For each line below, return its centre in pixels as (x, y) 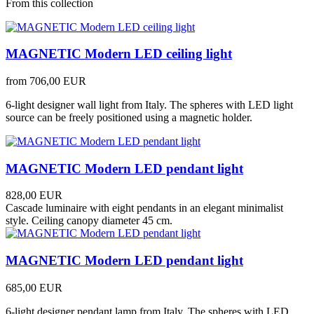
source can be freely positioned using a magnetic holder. (129, 117)
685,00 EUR (34, 287)
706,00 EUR (58, 81)
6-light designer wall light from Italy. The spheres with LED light (149, 105)
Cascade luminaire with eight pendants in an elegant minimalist (144, 208)
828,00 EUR (34, 196)
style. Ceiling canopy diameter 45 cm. (89, 221)
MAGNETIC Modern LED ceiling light (119, 54)
